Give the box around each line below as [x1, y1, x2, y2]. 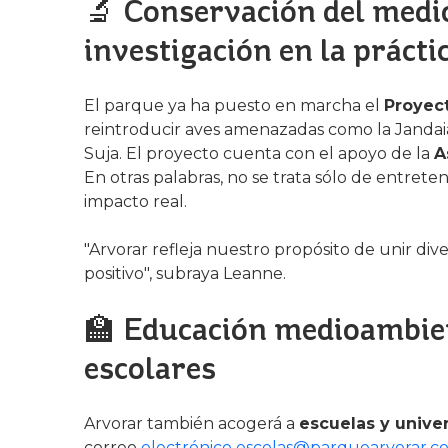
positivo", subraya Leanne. [84, 264, 286, 283]
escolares [84, 349, 216, 387]
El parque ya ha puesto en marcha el [84, 96, 384, 115]
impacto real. [84, 192, 187, 211]
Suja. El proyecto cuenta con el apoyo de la [84, 144, 434, 163]
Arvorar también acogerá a [84, 414, 299, 433]
